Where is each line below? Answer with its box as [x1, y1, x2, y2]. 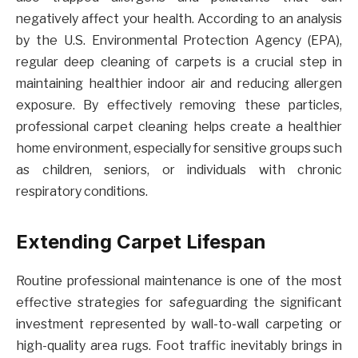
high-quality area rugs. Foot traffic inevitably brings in [16, 338, 342, 354]
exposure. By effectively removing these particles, [16, 97, 342, 113]
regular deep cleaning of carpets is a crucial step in [16, 54, 342, 70]
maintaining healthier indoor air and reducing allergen [16, 75, 342, 91]
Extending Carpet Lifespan [16, 230, 266, 254]
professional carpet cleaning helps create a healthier [16, 118, 342, 134]
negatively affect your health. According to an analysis [16, 10, 342, 26]
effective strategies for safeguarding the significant [16, 295, 342, 311]
